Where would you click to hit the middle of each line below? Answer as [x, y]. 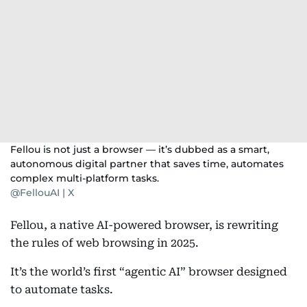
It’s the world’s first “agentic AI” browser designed [149, 272]
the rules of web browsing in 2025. [105, 243]
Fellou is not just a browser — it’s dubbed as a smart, [140, 149]
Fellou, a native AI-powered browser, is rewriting [144, 225]
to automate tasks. [62, 290]
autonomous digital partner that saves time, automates [147, 164]
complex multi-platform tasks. [85, 178]
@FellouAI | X [42, 193]
